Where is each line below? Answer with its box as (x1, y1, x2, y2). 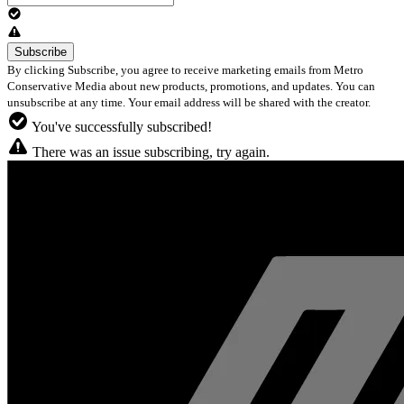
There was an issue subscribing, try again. (29, 144, 270, 161)
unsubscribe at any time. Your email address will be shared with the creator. (7, 96, 373, 110)
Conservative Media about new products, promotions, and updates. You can (7, 79, 375, 94)
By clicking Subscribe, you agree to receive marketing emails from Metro (7, 63, 363, 78)
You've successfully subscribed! (29, 119, 212, 135)
